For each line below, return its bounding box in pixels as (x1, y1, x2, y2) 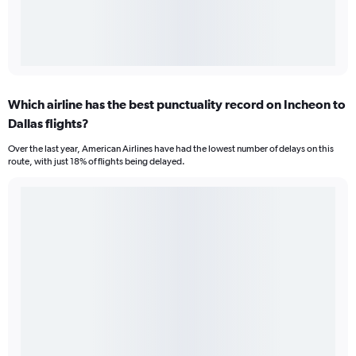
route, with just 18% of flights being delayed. (8, 156, 185, 168)
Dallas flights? (8, 116, 89, 131)
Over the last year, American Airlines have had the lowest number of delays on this (8, 143, 334, 155)
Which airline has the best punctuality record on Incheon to (8, 97, 346, 112)
